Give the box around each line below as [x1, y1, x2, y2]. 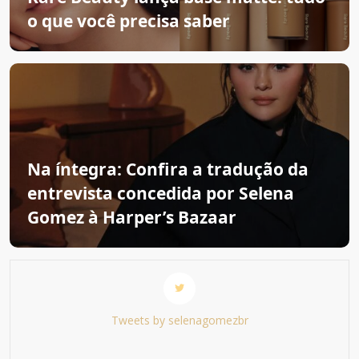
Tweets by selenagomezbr [111, 313, 248, 328]
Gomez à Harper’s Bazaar [27, 206, 236, 228]
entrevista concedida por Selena [27, 182, 294, 204]
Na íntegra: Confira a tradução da [27, 158, 309, 180]
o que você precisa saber [27, 10, 230, 32]
